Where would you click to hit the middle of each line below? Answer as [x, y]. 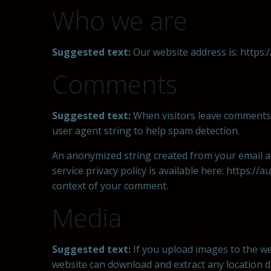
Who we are [120, 20]
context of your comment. [110, 186]
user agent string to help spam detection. [146, 131]
